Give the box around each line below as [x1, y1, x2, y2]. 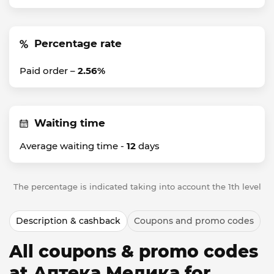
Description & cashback [16, 215, 120, 226]
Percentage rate [34, 37, 122, 50]
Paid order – [20, 65, 78, 76]
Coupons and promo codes [134, 215, 254, 226]
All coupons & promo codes [9, 241, 258, 262]
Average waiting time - [20, 140, 127, 152]
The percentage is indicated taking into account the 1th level [13, 182, 261, 191]
